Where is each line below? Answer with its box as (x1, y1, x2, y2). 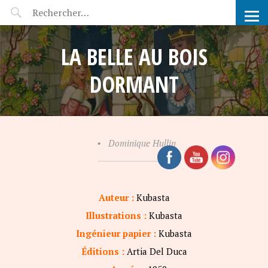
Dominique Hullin (108, 137, 176, 149)
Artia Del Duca (126, 245, 187, 257)
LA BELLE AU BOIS (60, 41, 208, 72)
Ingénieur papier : (76, 227, 156, 239)
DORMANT (89, 69, 179, 99)
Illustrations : (86, 209, 147, 221)
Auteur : (98, 191, 134, 203)
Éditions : (81, 245, 127, 257)
